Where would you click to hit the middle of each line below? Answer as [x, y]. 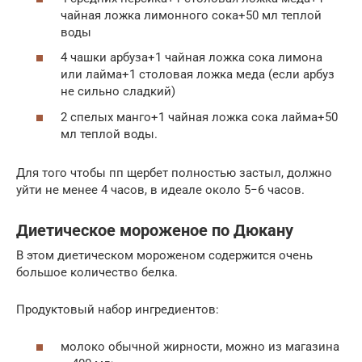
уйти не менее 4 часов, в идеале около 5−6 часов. [160, 189]
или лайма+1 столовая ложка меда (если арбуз [198, 74]
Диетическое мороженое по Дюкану [155, 230]
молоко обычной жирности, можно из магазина [200, 347]
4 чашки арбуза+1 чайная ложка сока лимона [192, 57]
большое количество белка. [97, 272]
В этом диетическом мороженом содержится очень [164, 255]
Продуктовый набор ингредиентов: [118, 309]
